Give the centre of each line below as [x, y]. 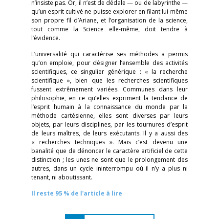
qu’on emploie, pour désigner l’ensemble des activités [109, 63]
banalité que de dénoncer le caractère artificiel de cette [109, 151]
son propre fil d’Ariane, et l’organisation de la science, [109, 20]
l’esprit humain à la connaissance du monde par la [109, 107]
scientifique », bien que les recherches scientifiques [109, 80]
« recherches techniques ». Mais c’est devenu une [109, 142]
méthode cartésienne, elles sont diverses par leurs [109, 116]
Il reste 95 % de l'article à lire [77, 193]
